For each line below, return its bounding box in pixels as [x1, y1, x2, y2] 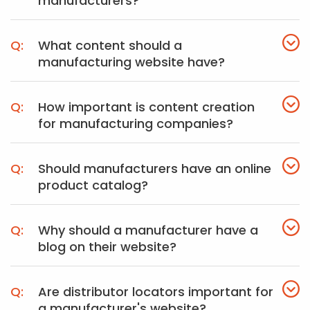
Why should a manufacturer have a [38, 221, 258, 239]
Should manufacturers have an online [38, 160, 271, 177]
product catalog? [38, 176, 148, 194]
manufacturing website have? [38, 53, 225, 71]
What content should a [38, 37, 182, 54]
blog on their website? [38, 238, 176, 255]
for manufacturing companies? [38, 115, 233, 132]
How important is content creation [38, 98, 255, 116]
